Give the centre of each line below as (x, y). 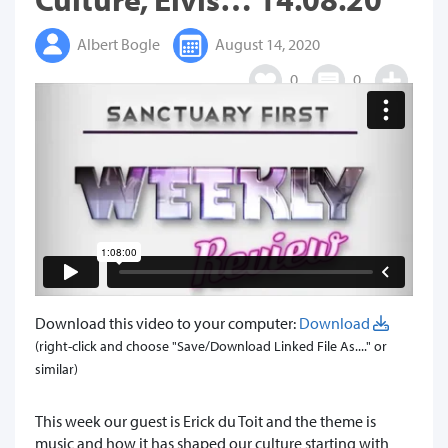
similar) (56, 368)
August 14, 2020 (266, 43)
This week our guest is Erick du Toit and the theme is (205, 420)
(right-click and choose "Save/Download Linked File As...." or (211, 345)
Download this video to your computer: (167, 322)
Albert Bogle (117, 43)
